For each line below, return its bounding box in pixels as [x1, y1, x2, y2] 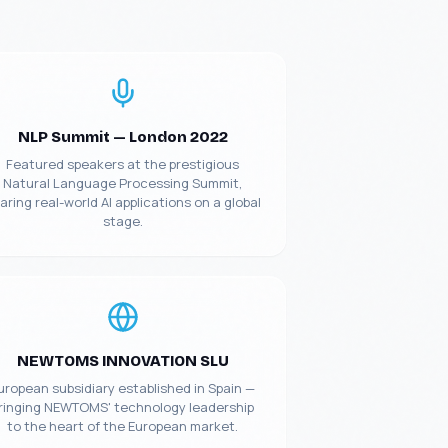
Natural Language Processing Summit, [3, 174, 243, 192]
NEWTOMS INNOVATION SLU [16, 352, 229, 370]
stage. [102, 212, 143, 230]
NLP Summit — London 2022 [17, 128, 228, 146]
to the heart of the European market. [7, 417, 239, 435]
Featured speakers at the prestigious [6, 155, 240, 173]
